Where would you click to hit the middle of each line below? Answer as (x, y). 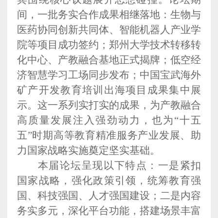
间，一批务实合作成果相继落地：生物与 (109, 14)
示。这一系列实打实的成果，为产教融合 (109, 105)
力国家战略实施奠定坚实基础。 (89, 150)
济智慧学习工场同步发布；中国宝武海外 (109, 75)
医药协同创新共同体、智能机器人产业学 (109, 29)
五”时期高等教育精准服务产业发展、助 (109, 135)
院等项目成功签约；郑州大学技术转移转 (109, 45)
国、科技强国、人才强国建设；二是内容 (109, 195)
